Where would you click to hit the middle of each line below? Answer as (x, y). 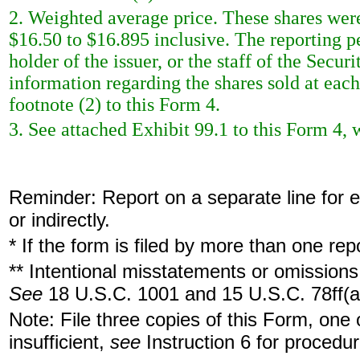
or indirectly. (59, 220)
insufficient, (59, 342)
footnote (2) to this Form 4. (115, 104)
